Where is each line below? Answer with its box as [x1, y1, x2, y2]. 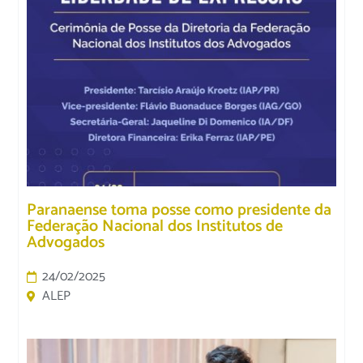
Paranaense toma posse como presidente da [27, 197, 332, 224]
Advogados [27, 229, 105, 257]
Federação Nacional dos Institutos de [27, 213, 284, 241]
